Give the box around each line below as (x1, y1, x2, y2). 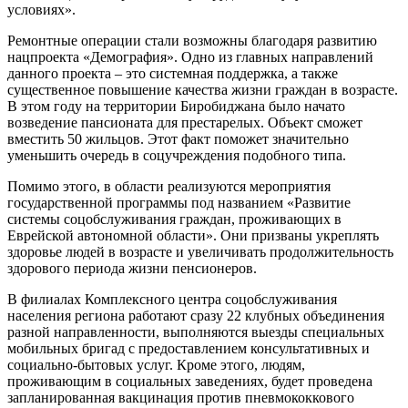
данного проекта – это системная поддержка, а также (7, 65, 338, 81)
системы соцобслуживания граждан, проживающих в (7, 210, 342, 227)
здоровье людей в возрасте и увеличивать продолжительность (7, 243, 393, 260)
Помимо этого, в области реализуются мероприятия (7, 178, 331, 194)
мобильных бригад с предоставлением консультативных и (7, 340, 370, 356)
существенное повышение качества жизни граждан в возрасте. (7, 81, 398, 97)
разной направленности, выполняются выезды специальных (7, 323, 384, 340)
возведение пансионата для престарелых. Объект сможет (7, 114, 362, 130)
